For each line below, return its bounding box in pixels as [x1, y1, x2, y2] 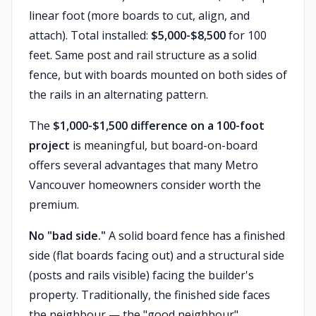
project [29, 138, 70, 153]
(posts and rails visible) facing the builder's [29, 267, 254, 283]
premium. [29, 197, 79, 212]
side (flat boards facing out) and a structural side [29, 248, 284, 263]
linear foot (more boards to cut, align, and [29, 8, 250, 23]
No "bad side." [29, 228, 106, 243]
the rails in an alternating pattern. [29, 87, 208, 102]
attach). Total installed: [29, 28, 151, 43]
